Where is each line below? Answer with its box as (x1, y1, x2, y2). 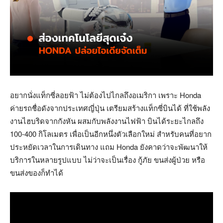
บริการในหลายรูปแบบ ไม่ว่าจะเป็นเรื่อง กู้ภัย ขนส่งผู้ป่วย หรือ (10, 154, 205, 165)
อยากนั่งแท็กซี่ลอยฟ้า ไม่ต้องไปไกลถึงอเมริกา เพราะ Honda (10, 89, 201, 100)
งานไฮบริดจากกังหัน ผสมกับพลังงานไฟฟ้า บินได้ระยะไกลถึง (10, 115, 204, 126)
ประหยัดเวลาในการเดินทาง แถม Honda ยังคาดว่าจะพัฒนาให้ (10, 141, 208, 152)
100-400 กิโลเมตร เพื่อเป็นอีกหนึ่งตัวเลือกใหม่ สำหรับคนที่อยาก (10, 128, 212, 139)
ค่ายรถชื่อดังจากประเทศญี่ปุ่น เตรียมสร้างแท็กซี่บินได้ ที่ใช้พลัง (10, 102, 210, 113)
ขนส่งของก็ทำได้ (10, 167, 63, 178)
